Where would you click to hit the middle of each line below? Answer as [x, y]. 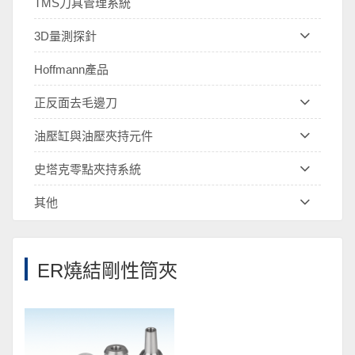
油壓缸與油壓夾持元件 [93, 136]
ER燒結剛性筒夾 [107, 271]
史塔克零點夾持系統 [87, 169]
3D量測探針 [65, 36]
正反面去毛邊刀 [75, 103]
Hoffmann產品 [71, 69]
